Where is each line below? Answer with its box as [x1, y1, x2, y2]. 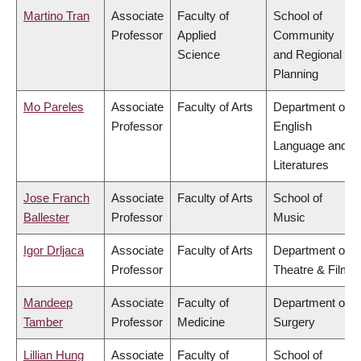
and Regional [273, 48, 342, 62]
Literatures [273, 158, 329, 172]
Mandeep [23, 296, 73, 310]
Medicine [177, 315, 225, 330]
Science [177, 48, 220, 62]
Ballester [23, 210, 69, 225]
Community [273, 28, 334, 43]
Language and [273, 139, 347, 153]
